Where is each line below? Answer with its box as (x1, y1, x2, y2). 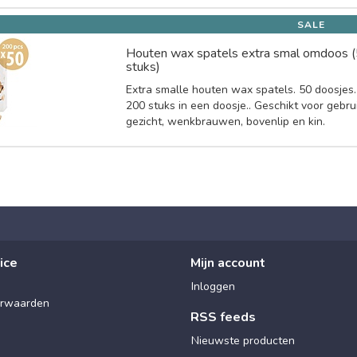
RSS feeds (190, 308, 256, 326)
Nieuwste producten (191, 332, 295, 348)
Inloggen (191, 278, 235, 294)
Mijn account (190, 253, 265, 272)
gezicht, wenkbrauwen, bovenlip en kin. (126, 113, 326, 129)
